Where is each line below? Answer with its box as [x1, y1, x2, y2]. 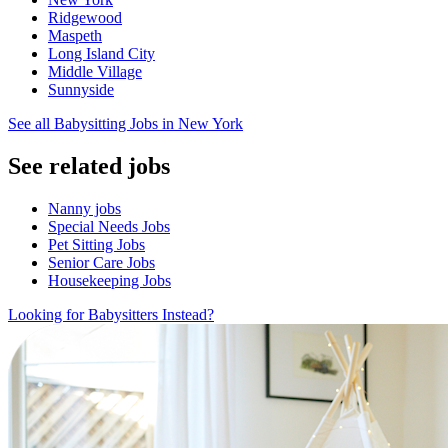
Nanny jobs [48, 199, 121, 217]
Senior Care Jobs [48, 253, 155, 271]
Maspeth [48, 26, 102, 44]
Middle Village [48, 62, 142, 80]
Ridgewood [48, 8, 122, 26]
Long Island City [48, 44, 155, 62]
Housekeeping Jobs [48, 271, 171, 289]
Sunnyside [48, 80, 114, 98]
